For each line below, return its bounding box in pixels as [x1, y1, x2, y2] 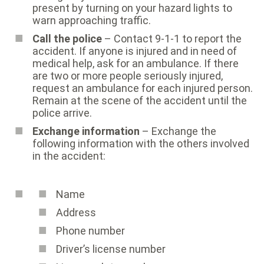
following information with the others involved [32, 137, 249, 150]
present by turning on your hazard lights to [32, 1, 232, 14]
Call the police [32, 32, 102, 45]
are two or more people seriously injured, [32, 69, 223, 82]
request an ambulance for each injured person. [32, 81, 253, 94]
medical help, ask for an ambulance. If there [32, 57, 239, 70]
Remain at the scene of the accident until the [32, 94, 247, 107]
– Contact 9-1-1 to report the [102, 32, 242, 45]
